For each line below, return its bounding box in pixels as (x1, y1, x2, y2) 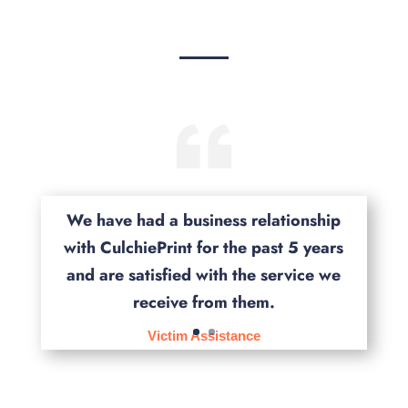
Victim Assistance (147, 327, 260, 343)
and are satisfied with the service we (66, 262, 342, 287)
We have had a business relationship (66, 208, 342, 232)
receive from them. (132, 290, 275, 314)
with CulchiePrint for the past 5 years (64, 235, 344, 260)
